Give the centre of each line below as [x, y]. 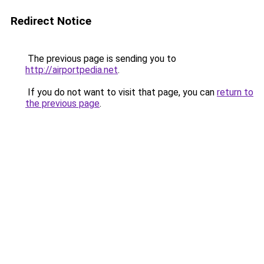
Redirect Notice [51, 21]
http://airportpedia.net [72, 70]
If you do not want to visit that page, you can [121, 92]
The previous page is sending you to [101, 59]
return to [235, 92]
